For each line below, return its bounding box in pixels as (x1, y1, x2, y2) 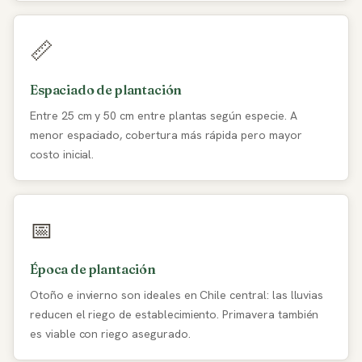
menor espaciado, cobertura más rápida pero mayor (30, 128, 302, 142)
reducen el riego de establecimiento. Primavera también (30, 307, 319, 322)
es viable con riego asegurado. (30, 326, 191, 341)
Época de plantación (30, 261, 156, 277)
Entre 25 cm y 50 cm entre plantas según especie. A (30, 108, 297, 123)
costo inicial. (30, 147, 95, 162)
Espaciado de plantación (30, 82, 183, 98)
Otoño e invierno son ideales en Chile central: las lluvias (30, 288, 324, 302)
